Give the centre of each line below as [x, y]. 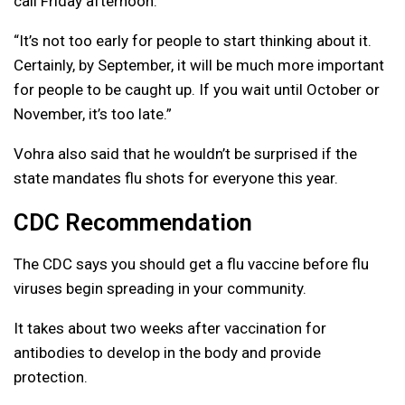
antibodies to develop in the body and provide [167, 353]
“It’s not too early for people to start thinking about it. [193, 41]
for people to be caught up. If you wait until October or [197, 90]
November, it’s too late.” [93, 114]
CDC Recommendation [133, 223]
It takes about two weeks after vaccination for [170, 329]
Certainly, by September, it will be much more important [199, 66]
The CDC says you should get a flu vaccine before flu [191, 264]
